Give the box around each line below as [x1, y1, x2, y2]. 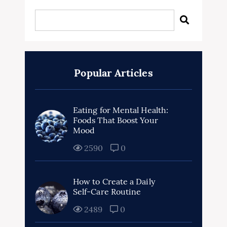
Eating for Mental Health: [73, 105, 169, 115]
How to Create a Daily [73, 176, 155, 186]
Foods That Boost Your [73, 115, 158, 125]
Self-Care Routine [73, 186, 141, 197]
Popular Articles [74, 66, 153, 79]
